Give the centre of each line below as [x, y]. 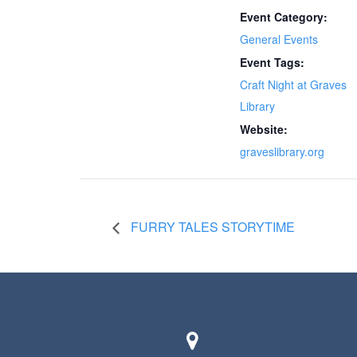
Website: [263, 129]
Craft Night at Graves [293, 84]
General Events [279, 39]
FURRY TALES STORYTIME [211, 226]
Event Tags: [272, 62]
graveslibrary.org [282, 151]
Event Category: [283, 16]
